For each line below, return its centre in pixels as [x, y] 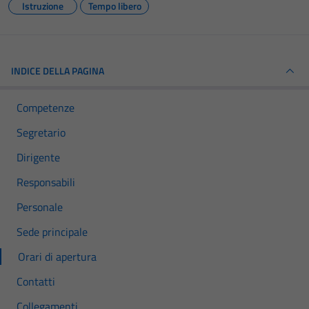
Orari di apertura [57, 257]
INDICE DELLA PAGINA [58, 71]
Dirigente [38, 157]
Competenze [46, 108]
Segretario [41, 132]
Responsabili [46, 182]
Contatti [36, 281]
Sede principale [52, 232]
